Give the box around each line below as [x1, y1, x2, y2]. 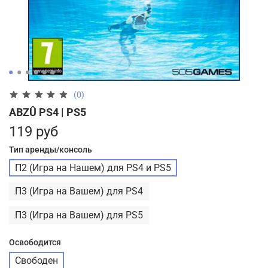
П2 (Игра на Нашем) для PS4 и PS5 [15, 162, 171, 173]
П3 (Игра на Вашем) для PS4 [15, 185, 143, 197]
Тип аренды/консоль [9, 144, 92, 154]
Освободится [9, 237, 61, 248]
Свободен [15, 255, 58, 267]
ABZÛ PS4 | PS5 [9, 105, 86, 118]
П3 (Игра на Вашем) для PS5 [15, 209, 143, 221]
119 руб [9, 123, 58, 140]
